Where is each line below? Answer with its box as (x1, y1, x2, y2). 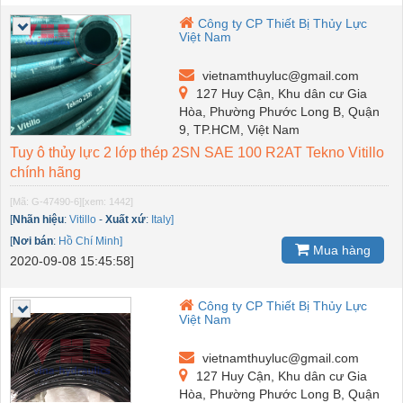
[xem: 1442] (82, 195, 133, 207)
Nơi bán (13, 234, 53, 247)
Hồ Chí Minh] (58, 234, 122, 247)
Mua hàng (309, 242, 371, 257)
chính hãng (10, 164, 81, 180)
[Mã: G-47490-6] (10, 195, 82, 207)
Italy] (151, 212, 174, 226)
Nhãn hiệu (13, 212, 64, 226)
